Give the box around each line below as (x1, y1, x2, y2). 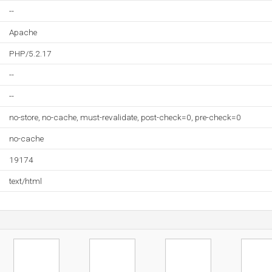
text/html (9, 176, 42, 186)
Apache (9, 27, 37, 37)
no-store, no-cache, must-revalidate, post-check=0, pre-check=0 (9, 112, 241, 122)
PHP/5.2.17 (9, 49, 52, 58)
